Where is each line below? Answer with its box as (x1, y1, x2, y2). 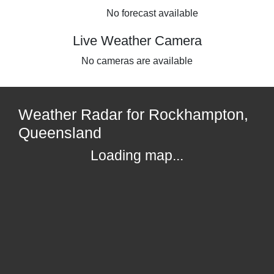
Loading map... (91, 147, 183, 163)
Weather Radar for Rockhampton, (18, 105, 248, 123)
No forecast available (106, 7, 198, 18)
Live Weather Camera (72, 32, 202, 48)
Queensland (18, 124, 102, 141)
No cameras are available (81, 55, 193, 66)
